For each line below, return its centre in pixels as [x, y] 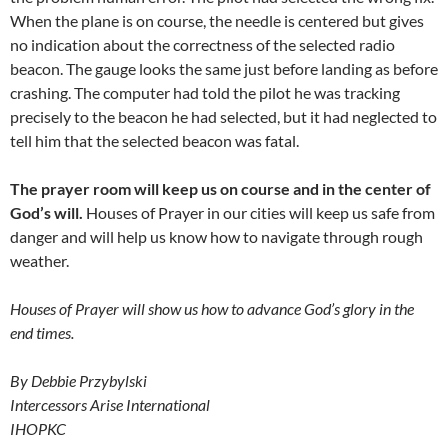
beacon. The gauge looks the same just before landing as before [224, 69]
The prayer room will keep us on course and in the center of [220, 189]
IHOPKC [38, 429]
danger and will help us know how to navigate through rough [216, 237]
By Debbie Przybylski [78, 381]
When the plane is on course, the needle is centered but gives [217, 21]
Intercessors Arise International [110, 405]
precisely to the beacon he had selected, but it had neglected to [223, 117]
